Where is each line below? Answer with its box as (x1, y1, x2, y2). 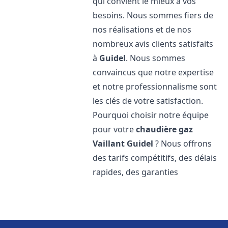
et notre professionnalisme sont (93, 81, 217, 92)
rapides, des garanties (93, 166, 179, 178)
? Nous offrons (153, 138, 212, 149)
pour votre (93, 124, 136, 135)
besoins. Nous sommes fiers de (93, 10, 214, 21)
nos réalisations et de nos (93, 24, 192, 35)
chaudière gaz (136, 124, 193, 135)
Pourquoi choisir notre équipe (93, 109, 209, 121)
